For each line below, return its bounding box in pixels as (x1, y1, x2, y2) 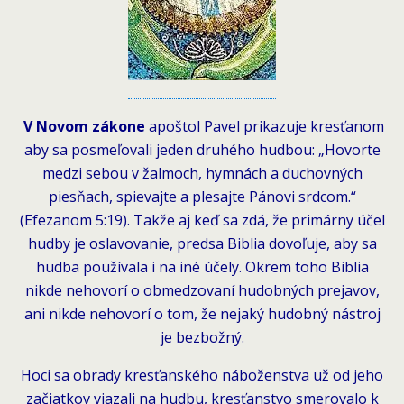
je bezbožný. (160, 326, 244, 347)
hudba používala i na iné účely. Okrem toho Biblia (35, 256, 369, 277)
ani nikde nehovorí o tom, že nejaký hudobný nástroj (23, 303, 381, 324)
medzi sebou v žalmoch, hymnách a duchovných (41, 162, 363, 183)
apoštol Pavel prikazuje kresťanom (145, 115, 384, 136)
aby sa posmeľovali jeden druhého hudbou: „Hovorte (23, 139, 381, 160)
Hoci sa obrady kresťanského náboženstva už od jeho (21, 364, 383, 385)
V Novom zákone (20, 115, 145, 136)
